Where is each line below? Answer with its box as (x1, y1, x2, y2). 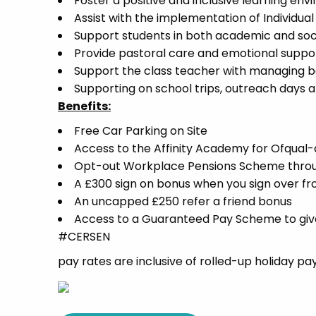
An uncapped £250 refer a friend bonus (74, 193, 292, 209)
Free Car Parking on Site (74, 123, 207, 139)
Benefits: (58, 98, 111, 114)
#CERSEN (58, 229, 110, 245)
